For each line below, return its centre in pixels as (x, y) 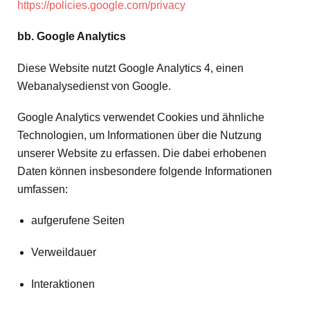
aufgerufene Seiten (78, 220)
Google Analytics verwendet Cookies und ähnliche (141, 117)
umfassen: (43, 189)
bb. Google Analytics (72, 37)
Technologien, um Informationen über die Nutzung (139, 135)
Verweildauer (64, 252)
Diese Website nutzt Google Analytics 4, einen (130, 68)
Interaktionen (63, 284)
